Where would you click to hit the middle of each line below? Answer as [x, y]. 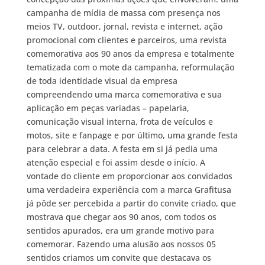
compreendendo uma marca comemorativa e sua [124, 95]
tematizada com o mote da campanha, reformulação [130, 67]
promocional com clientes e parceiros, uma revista [126, 40]
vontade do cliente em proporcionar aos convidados [129, 176]
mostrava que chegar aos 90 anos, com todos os [121, 217]
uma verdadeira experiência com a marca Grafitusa [129, 190]
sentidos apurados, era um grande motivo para [120, 231]
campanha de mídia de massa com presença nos [123, 13]
